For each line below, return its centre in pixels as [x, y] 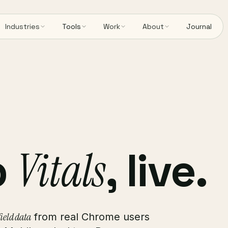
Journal [199, 26]
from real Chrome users [90, 217]
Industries [22, 26]
